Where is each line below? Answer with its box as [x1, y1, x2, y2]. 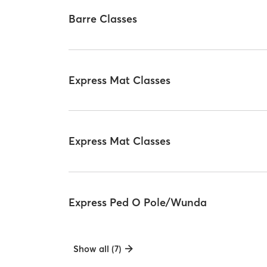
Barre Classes [69, 12, 138, 26]
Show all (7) [73, 243, 122, 255]
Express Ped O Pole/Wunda [69, 195, 207, 209]
